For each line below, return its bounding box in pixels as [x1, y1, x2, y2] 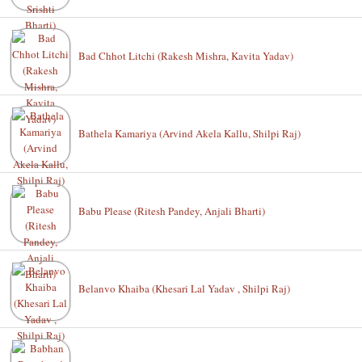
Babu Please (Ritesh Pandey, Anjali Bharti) [78, 204, 265, 218]
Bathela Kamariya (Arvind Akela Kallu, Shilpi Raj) [78, 126, 301, 141]
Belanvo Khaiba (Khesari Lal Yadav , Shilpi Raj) [78, 281, 290, 296]
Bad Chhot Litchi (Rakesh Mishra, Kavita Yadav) [78, 48, 293, 63]
